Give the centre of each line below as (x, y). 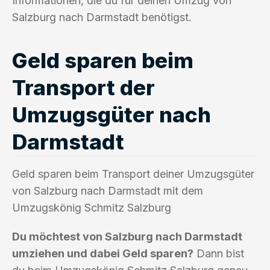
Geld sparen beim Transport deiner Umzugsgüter (133, 174)
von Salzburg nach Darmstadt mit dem (108, 190)
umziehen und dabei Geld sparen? (103, 253)
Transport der (83, 87)
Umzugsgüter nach (111, 114)
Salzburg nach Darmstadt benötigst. (102, 17)
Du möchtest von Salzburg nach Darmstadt (127, 236)
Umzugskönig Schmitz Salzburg (92, 207)
